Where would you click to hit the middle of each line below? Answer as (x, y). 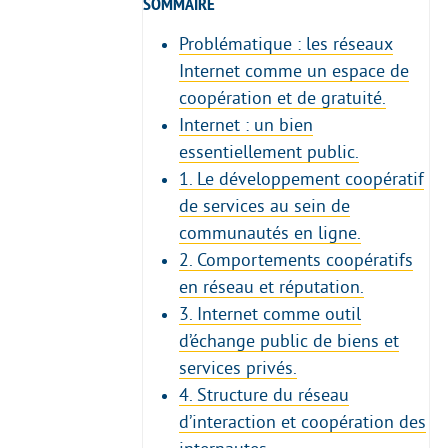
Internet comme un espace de (293, 71)
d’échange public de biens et (288, 341)
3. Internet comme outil (269, 314)
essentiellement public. (268, 152)
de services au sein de (264, 206)
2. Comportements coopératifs (295, 260)
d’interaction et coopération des (302, 422)
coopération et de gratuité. (282, 98)
